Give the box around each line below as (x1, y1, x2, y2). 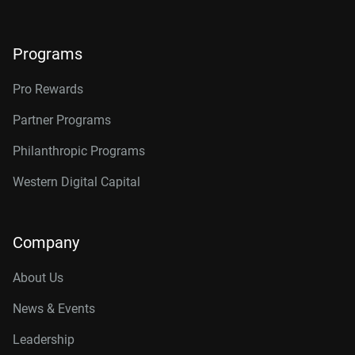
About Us (13, 270, 63, 285)
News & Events (13, 301, 95, 316)
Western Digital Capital (13, 174, 140, 189)
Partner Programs (13, 113, 111, 128)
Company (13, 233, 79, 252)
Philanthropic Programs (13, 143, 145, 158)
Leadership (13, 332, 74, 347)
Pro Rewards (13, 82, 83, 97)
